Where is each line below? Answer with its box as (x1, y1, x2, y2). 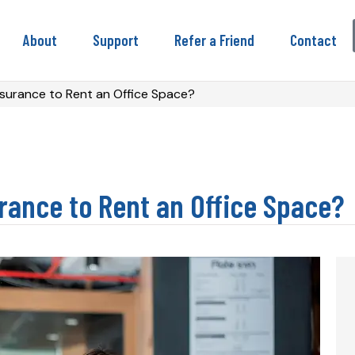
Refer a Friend (174, 30, 254, 49)
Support (93, 30, 139, 49)
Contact (290, 30, 337, 49)
